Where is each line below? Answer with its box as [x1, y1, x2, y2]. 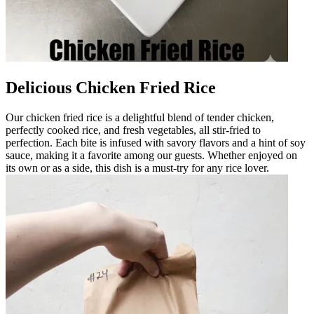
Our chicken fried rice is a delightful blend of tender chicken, [6, 111, 274, 123]
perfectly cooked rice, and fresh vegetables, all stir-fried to [6, 123, 261, 136]
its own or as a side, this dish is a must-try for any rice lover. [6, 161, 269, 174]
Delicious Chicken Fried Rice [6, 78, 216, 97]
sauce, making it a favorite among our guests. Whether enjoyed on [6, 149, 297, 161]
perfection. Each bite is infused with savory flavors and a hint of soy [6, 136, 306, 149]
